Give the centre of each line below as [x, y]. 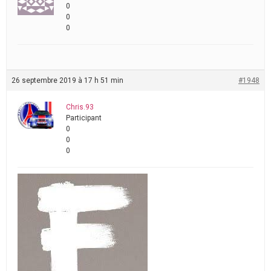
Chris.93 [80, 107]
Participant [84, 118]
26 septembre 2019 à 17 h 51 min [67, 80]
